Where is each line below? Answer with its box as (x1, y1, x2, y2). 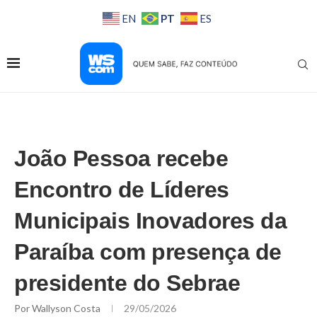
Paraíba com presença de (14, 239, 282, 265)
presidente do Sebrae (14, 270, 240, 296)
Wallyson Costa (32, 302, 103, 315)
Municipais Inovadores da (14, 208, 287, 234)
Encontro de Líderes (14, 177, 229, 203)
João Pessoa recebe (14, 146, 228, 172)
